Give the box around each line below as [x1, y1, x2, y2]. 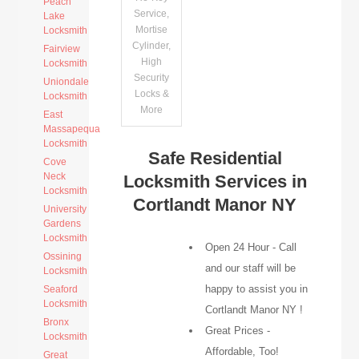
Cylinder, [132, 40, 171, 51]
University [43, 204, 87, 215]
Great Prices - [205, 325, 271, 337]
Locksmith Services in [123, 171, 307, 192]
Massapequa [43, 123, 101, 135]
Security [134, 72, 170, 83]
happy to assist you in [205, 283, 309, 295]
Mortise [135, 24, 168, 35]
